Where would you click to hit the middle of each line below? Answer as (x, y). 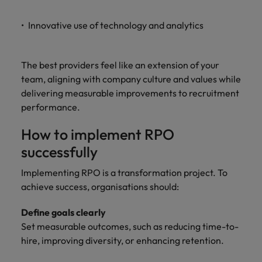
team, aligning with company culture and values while (131, 79)
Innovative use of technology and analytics (116, 25)
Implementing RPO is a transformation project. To (124, 173)
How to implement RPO (98, 135)
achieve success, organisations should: (100, 187)
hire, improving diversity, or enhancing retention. (123, 240)
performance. (51, 107)
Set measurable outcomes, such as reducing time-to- (130, 226)
